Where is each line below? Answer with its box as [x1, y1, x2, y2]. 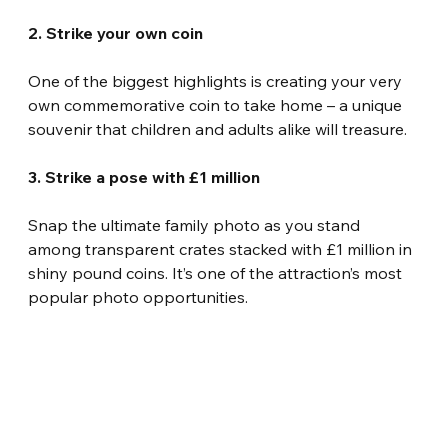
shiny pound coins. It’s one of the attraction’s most [28, 263, 407, 284]
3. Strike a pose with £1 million [28, 167, 261, 188]
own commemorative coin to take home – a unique [28, 95, 407, 116]
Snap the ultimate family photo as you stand [28, 215, 365, 236]
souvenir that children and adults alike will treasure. [28, 119, 408, 140]
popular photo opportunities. [28, 287, 249, 308]
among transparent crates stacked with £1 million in [28, 239, 417, 260]
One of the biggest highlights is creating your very [28, 71, 407, 92]
